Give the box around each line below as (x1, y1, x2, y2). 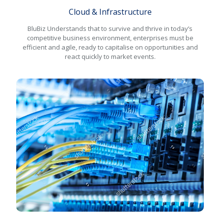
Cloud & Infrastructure (68, 6, 152, 18)
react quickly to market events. (64, 52, 156, 61)
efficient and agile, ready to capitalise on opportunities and (22, 43, 198, 52)
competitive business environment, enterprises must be (27, 33, 193, 43)
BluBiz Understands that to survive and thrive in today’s (27, 24, 192, 33)
